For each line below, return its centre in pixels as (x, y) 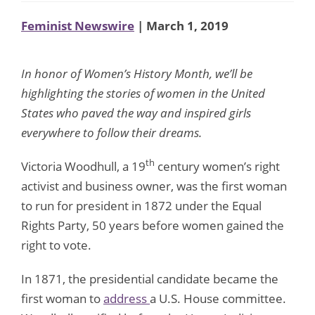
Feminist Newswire (78, 25)
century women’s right (217, 166)
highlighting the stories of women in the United (143, 93)
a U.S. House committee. (218, 298)
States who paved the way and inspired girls (136, 112)
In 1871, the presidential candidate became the (150, 278)
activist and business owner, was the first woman (154, 186)
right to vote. (56, 245)
